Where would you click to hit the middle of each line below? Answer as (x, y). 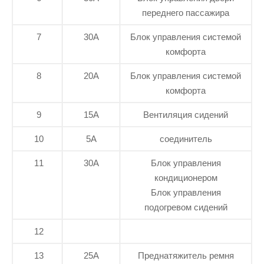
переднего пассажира (186, 13)
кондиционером (186, 178)
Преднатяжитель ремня (186, 256)
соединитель (186, 139)
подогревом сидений (186, 207)
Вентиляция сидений (186, 115)
